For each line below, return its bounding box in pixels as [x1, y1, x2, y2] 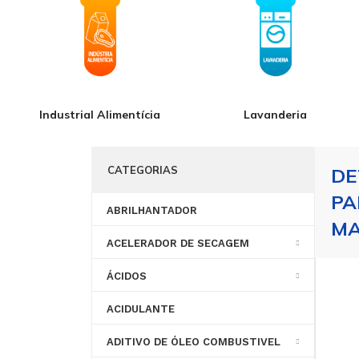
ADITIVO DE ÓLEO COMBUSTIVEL [106, 336, 280, 349]
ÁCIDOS [106, 270, 147, 283]
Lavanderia [244, 107, 307, 123]
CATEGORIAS [107, 163, 178, 177]
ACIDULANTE [106, 303, 175, 316]
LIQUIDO [239, 333, 282, 345]
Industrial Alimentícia [39, 107, 160, 123]
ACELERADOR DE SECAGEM [106, 237, 249, 250]
